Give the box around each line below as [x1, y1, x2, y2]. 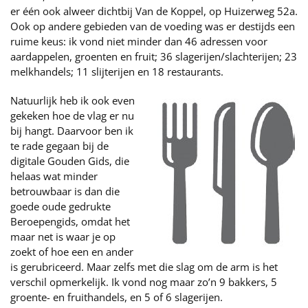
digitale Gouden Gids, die [10, 154, 129, 168]
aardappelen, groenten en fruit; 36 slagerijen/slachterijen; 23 [10, 49, 297, 63]
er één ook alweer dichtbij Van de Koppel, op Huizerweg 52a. [10, 4, 298, 18]
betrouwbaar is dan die [10, 184, 120, 198]
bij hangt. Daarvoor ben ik [10, 124, 133, 137]
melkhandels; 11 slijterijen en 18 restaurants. [10, 65, 223, 78]
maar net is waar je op [10, 230, 115, 243]
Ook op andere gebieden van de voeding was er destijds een [10, 19, 295, 33]
